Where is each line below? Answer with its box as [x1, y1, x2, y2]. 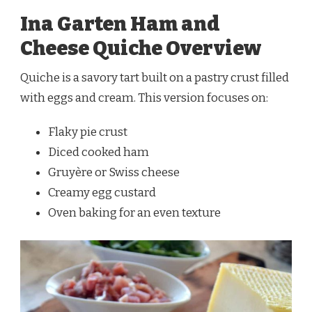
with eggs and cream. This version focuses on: [20, 90, 268, 105]
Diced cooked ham [48, 144, 149, 159]
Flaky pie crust [48, 124, 127, 139]
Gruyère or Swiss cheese [48, 164, 180, 180]
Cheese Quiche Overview [20, 36, 261, 61]
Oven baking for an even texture [48, 205, 221, 220]
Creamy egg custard [48, 185, 156, 200]
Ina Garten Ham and [20, 11, 220, 36]
